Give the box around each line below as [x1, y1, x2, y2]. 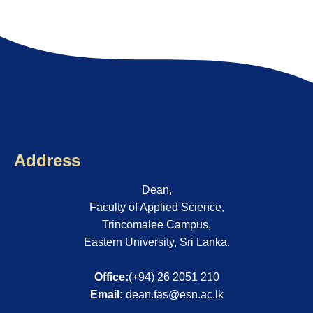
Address [14, 151, 80, 170]
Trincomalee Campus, [102, 219, 211, 231]
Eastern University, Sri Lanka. [83, 236, 230, 248]
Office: [94, 271, 129, 283]
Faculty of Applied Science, [89, 201, 224, 213]
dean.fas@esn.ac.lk [125, 289, 224, 300]
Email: [89, 289, 123, 300]
